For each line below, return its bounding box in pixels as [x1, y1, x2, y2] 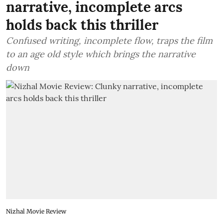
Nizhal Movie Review [6, 207, 66, 215]
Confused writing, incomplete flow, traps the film [6, 35, 213, 46]
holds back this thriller [6, 16, 158, 34]
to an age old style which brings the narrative [6, 48, 196, 60]
